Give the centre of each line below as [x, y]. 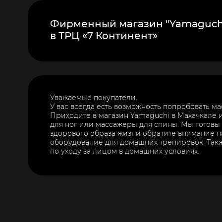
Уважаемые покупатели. [94, 98]
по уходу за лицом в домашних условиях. [125, 151]
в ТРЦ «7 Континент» [104, 36]
